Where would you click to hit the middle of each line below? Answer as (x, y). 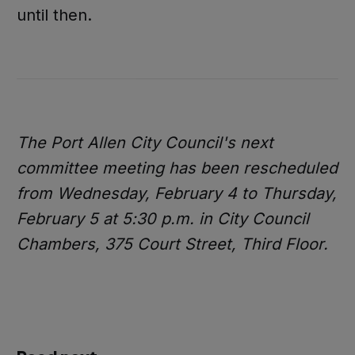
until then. (54, 15)
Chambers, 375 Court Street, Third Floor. (172, 244)
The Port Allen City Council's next (145, 142)
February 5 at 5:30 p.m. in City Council (162, 218)
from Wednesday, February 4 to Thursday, (176, 193)
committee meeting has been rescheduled (177, 168)
